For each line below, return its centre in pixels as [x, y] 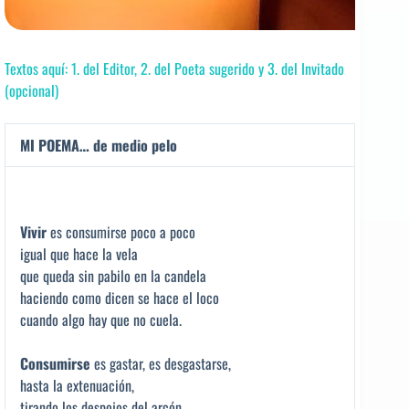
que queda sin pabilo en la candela [113, 275]
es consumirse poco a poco [121, 231]
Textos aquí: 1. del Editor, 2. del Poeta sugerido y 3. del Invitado [174, 68]
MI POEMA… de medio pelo [99, 145]
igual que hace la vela [79, 253]
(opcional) [31, 90]
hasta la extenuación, [77, 385]
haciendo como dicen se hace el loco [120, 297]
